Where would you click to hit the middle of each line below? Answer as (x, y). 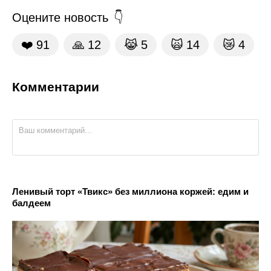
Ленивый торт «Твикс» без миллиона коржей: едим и (130, 192)
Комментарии (56, 87)
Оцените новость (60, 18)
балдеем (31, 203)
